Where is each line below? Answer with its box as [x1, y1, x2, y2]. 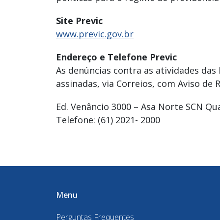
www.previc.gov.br [56, 28, 134, 40]
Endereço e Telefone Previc [56, 51, 177, 63]
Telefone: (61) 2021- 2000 [56, 114, 160, 126]
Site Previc [56, 15, 103, 27]
